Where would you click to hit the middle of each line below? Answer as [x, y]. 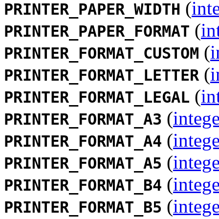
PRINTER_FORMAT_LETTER [101, 75]
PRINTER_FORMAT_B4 [83, 185]
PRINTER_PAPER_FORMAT [97, 31]
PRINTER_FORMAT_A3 [83, 119]
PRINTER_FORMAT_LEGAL [97, 97]
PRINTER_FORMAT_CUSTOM [101, 53]
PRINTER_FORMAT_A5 [83, 163]
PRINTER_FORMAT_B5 [83, 207]
